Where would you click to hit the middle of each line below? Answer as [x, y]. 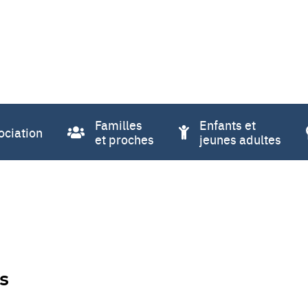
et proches [124, 139]
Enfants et [228, 125]
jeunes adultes [241, 139]
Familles [118, 125]
